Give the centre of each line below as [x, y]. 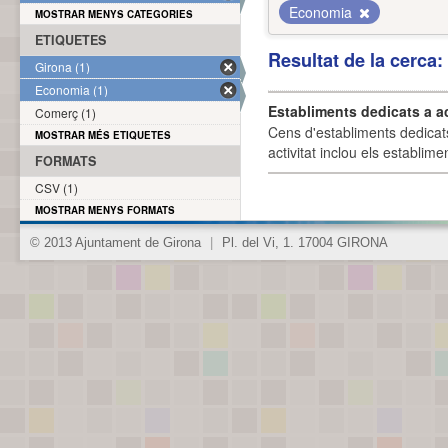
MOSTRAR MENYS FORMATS [105, 210]
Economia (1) [71, 89]
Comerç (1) [65, 112]
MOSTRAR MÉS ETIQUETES [103, 135]
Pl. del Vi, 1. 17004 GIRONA [303, 243]
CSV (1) [56, 187]
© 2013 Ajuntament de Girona [117, 243]
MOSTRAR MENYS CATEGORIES [114, 14]
